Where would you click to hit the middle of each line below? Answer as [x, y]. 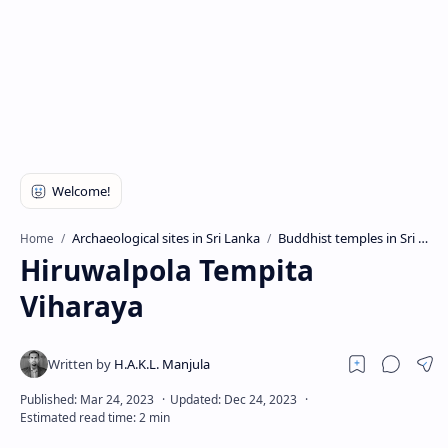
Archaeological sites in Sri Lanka [166, 238]
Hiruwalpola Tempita [167, 270]
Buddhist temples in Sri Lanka [348, 238]
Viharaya [82, 306]
